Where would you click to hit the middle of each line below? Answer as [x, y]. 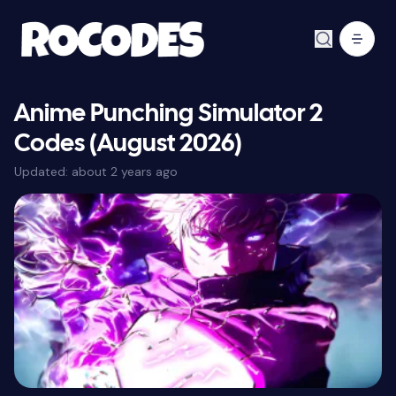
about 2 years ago [125, 171]
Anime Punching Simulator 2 [168, 114]
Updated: [43, 171]
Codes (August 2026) [128, 145]
